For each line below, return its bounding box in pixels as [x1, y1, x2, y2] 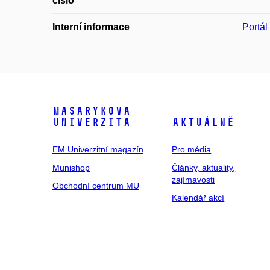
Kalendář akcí [172, 192, 225, 202]
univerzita [52, 115, 131, 129]
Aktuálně [172, 115, 235, 129]
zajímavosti [172, 174, 215, 184]
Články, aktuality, [172, 162, 236, 172]
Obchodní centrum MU [52, 180, 139, 190]
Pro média [172, 144, 212, 154]
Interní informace [52, 21, 130, 32]
